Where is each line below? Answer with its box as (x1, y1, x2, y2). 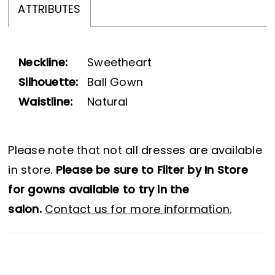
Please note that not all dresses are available (8, 146, 262, 157)
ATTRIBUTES (18, 5, 81, 16)
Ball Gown (87, 77, 144, 88)
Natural (87, 97, 128, 108)
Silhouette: (18, 77, 79, 88)
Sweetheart (87, 58, 152, 69)
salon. (8, 205, 42, 216)
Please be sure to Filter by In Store (55, 166, 248, 177)
